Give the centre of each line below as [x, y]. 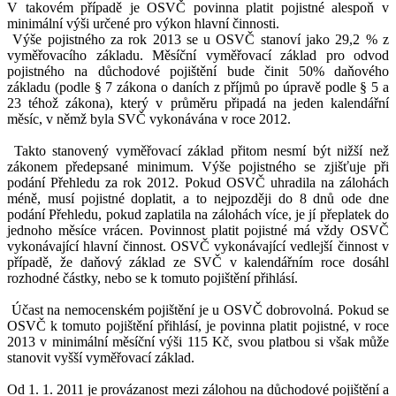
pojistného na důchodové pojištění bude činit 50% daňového [198, 72]
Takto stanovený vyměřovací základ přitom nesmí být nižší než [198, 151]
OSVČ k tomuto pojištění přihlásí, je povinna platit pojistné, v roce [198, 326]
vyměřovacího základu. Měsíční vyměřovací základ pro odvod [198, 56]
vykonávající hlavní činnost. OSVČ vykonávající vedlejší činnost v [198, 247]
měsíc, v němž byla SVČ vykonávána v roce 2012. [149, 119]
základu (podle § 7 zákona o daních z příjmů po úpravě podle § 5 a [198, 88]
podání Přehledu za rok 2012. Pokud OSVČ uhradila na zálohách [198, 183]
